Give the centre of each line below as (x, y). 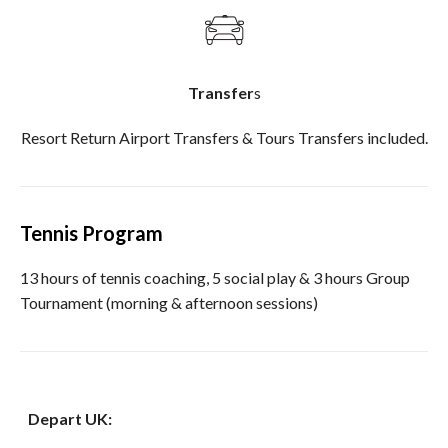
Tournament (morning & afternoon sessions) (169, 302)
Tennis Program (91, 232)
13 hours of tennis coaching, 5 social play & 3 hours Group (215, 277)
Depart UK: (69, 418)
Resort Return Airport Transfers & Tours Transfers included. (224, 137)
